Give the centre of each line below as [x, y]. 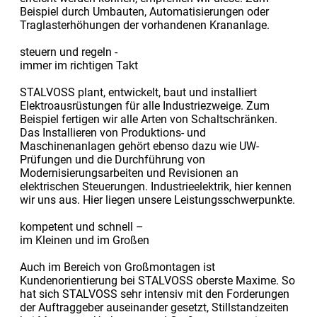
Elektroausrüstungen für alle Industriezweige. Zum [144, 105]
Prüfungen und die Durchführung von [112, 159]
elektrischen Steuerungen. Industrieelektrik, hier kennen [155, 186]
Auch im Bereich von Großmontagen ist [117, 267]
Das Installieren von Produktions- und [113, 132]
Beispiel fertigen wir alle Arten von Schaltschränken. [148, 119]
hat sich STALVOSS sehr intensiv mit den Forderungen [154, 294]
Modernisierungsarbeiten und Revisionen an [129, 173]
